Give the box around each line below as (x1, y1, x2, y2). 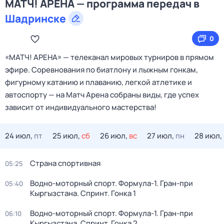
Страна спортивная (30, 158, 100, 168)
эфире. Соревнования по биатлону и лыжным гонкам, (5, 64, 198, 75)
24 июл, (5, 130, 32, 141)
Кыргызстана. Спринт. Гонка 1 (30, 188, 136, 198)
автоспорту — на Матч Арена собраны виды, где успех (5, 89, 199, 100)
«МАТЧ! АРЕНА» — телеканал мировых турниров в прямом (5, 52, 214, 62)
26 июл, (100, 130, 127, 141)
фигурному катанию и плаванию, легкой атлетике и (5, 77, 192, 87)
